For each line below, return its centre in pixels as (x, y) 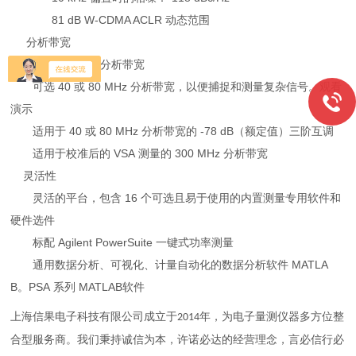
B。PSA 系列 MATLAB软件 (78, 287)
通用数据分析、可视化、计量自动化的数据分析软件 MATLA (170, 265)
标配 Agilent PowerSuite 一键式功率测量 (122, 242)
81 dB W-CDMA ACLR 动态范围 (110, 20)
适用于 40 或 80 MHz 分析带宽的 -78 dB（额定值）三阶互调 (172, 131)
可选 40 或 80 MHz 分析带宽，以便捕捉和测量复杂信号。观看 (176, 87)
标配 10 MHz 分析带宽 (78, 64)
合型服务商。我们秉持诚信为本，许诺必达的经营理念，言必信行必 (178, 340)
